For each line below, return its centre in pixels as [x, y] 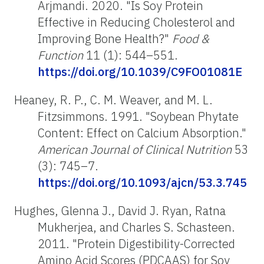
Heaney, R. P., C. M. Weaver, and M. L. [113, 100]
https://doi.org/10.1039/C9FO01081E [140, 71]
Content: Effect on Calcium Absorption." [142, 133]
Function [60, 55]
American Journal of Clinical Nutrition [135, 149]
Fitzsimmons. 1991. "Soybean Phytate [138, 116]
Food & [191, 38]
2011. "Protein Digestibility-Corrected [136, 243]
